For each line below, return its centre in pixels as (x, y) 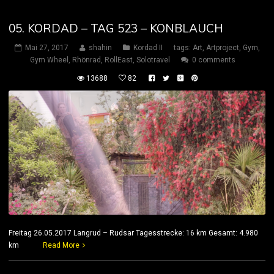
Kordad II (148, 48)
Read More (61, 245)
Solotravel (153, 60)
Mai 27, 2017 (46, 48)
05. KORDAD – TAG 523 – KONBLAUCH (116, 28)
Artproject (222, 48)
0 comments (213, 60)
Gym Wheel (49, 60)
